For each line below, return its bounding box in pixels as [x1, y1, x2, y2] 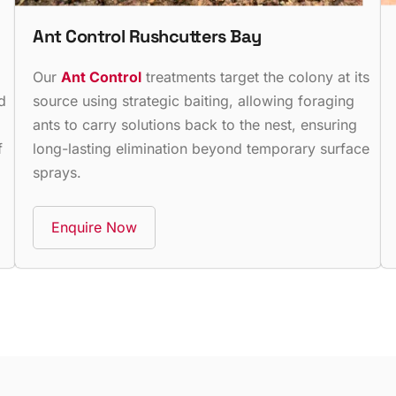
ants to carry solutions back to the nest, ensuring [33, 115, 358, 133]
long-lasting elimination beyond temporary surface [33, 139, 370, 157]
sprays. [33, 163, 82, 181]
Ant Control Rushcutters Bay [33, 24, 262, 48]
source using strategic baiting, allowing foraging [33, 91, 355, 110]
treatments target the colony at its [141, 67, 370, 86]
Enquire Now [51, 217, 138, 236]
